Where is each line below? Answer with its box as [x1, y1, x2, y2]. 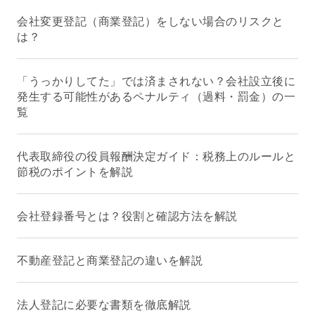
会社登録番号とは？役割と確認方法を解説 [17, 209, 238, 223]
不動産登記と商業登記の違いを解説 [17, 253, 202, 267]
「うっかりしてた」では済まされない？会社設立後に [17, 74, 295, 88]
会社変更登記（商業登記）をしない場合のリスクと [17, 14, 284, 28]
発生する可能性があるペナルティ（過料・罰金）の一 [17, 89, 295, 103]
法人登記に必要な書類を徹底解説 [17, 297, 191, 311]
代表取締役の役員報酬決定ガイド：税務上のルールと [17, 149, 295, 163]
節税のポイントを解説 [17, 165, 133, 179]
